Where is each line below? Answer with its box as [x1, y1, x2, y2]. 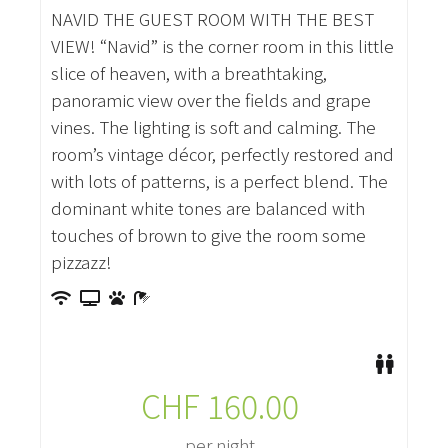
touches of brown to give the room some [50, 222, 366, 248]
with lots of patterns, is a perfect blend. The [50, 168, 388, 194]
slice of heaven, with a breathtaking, [50, 60, 327, 86]
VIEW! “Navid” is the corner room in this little [50, 33, 394, 59]
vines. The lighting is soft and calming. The [50, 114, 376, 140]
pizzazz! [50, 249, 112, 275]
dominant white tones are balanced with [50, 195, 365, 221]
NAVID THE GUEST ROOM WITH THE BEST [50, 6, 374, 32]
